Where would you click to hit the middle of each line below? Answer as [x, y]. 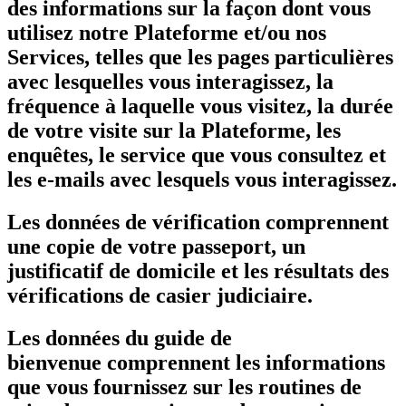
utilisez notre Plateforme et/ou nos [167, 32]
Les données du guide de [120, 338]
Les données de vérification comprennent [198, 222]
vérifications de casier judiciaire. [160, 295]
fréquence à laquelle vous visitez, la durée [200, 106]
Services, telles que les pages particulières [200, 57]
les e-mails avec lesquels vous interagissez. [202, 179]
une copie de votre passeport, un [156, 246]
